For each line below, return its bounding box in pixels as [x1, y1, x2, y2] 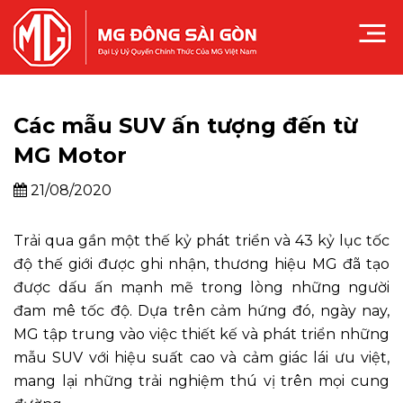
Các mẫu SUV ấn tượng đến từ [13, 112, 357, 139]
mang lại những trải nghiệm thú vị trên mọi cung [13, 372, 390, 390]
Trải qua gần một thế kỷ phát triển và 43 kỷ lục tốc [13, 232, 390, 249]
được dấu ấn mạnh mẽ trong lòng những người [13, 279, 390, 296]
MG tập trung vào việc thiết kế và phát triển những [13, 326, 390, 343]
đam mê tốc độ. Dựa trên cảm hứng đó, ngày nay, [13, 302, 390, 319]
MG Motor [13, 142, 127, 168]
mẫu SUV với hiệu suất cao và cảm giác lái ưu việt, [13, 349, 390, 366]
